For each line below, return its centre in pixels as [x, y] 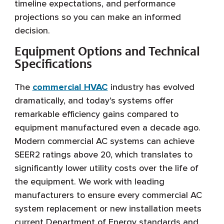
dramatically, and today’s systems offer [94, 101]
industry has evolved [151, 87]
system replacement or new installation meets [108, 209]
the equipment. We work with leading [89, 182]
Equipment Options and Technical [107, 53]
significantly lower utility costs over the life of [106, 168]
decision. [32, 31]
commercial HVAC [70, 87]
